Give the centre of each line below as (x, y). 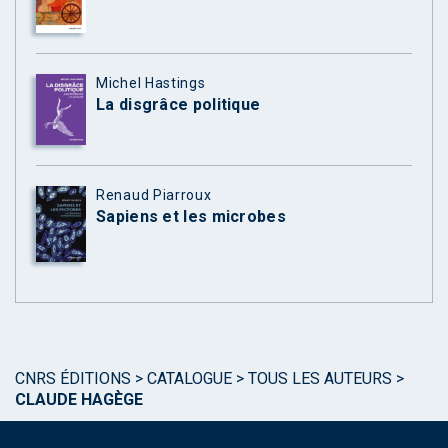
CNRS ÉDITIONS (73, 379)
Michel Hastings (151, 82)
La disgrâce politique (178, 104)
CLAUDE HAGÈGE (79, 400)
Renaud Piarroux (154, 194)
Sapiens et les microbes (191, 216)
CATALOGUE (189, 379)
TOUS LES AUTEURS (320, 379)
